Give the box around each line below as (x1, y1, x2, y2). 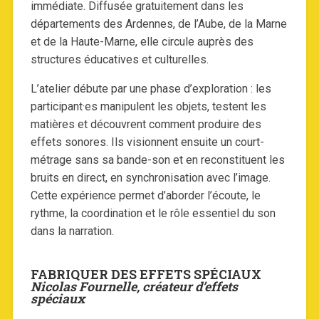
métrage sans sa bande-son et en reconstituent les (30, 153, 285, 167)
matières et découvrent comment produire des (30, 117, 261, 132)
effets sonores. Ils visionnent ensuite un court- (30, 135, 264, 150)
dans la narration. (30, 224, 114, 239)
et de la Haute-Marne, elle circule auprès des (30, 35, 253, 49)
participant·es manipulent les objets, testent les (30, 100, 266, 114)
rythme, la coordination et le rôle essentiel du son (30, 206, 276, 221)
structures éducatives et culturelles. (30, 53, 209, 67)
